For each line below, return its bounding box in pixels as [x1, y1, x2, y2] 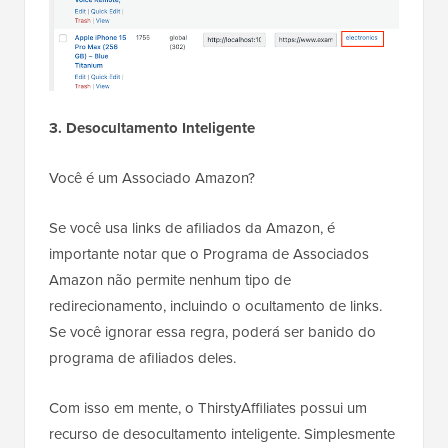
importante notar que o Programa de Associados [49, 243, 369, 266]
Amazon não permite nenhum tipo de [49, 269, 291, 292]
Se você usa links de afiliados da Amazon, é [49, 217, 335, 240]
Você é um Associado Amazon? [49, 167, 255, 190]
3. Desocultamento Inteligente [49, 117, 255, 140]
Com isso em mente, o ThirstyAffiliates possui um [49, 397, 367, 420]
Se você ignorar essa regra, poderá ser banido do [49, 321, 376, 344]
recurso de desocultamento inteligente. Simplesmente [49, 423, 395, 446]
